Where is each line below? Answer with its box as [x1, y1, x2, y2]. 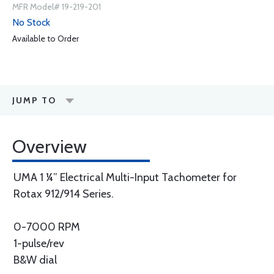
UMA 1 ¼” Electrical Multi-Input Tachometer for [13, 171, 237, 184]
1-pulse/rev [13, 237, 64, 250]
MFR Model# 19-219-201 [12, 1, 101, 12]
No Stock [12, 17, 50, 28]
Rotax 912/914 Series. [13, 187, 114, 201]
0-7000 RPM [13, 220, 80, 234]
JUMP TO [12, 95, 56, 106]
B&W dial [13, 253, 57, 267]
